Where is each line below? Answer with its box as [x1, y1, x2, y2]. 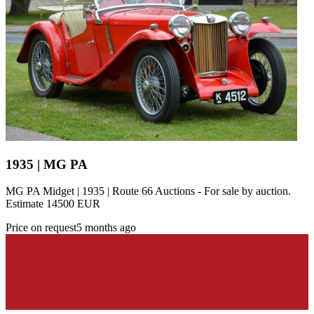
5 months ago [76, 221, 136, 234]
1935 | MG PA [6, 156, 88, 172]
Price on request [6, 221, 76, 234]
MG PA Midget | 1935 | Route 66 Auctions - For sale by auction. [6, 185, 291, 198]
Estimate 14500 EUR [6, 198, 100, 210]
